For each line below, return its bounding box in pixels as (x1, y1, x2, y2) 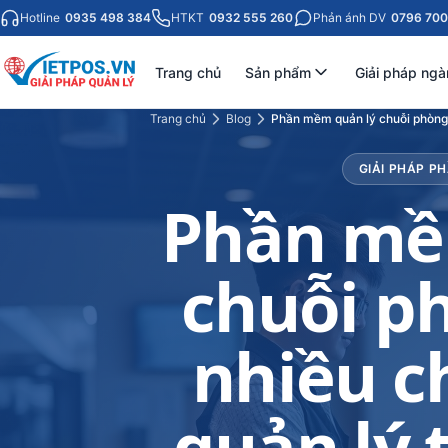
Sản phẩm (244, 63, 311, 81)
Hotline (20, 10, 63, 25)
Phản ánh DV (313, 10, 389, 25)
